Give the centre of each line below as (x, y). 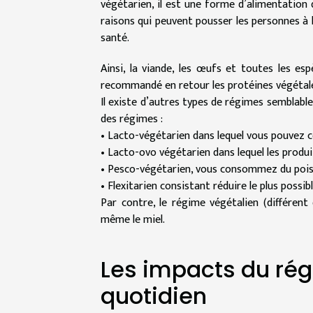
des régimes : (132, 119)
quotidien (154, 296)
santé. (115, 38)
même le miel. (133, 219)
